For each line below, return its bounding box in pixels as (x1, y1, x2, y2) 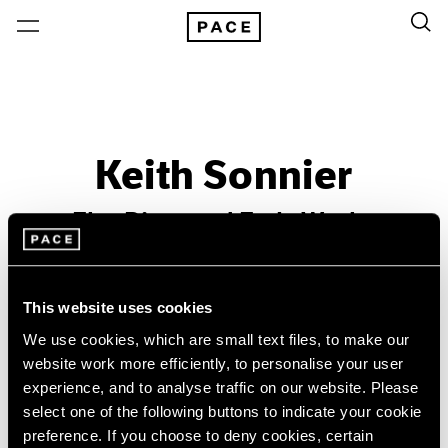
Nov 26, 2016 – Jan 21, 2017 (123, 288, 325, 307)
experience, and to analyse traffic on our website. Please (23, 378, 419, 396)
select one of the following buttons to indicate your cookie (23, 402, 422, 420)
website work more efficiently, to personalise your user (23, 354, 404, 372)
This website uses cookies (23, 299, 213, 317)
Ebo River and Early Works (72, 207, 376, 237)
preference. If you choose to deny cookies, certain (23, 426, 373, 444)
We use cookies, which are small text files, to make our (23, 330, 410, 348)
